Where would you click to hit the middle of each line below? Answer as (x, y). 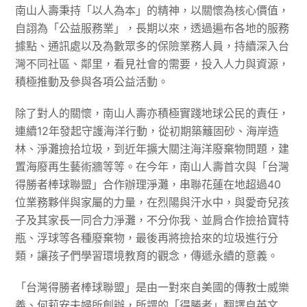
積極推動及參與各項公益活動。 (92, 82)
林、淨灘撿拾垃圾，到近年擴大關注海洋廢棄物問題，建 (152, 149)
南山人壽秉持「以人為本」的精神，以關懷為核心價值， (152, 11)
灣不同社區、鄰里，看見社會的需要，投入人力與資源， (152, 64)
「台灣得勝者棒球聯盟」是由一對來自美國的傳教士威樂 (152, 287)
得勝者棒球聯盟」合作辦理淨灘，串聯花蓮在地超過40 (148, 185)
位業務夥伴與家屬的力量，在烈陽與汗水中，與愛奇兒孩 (152, 202)
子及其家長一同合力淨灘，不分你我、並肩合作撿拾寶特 (152, 220)
